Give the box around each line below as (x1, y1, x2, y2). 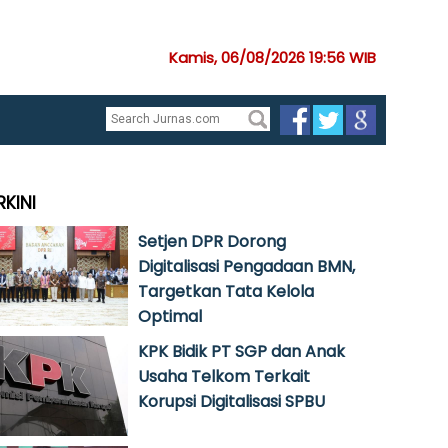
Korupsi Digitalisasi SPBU (138, 390, 325, 413)
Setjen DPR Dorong (138, 230, 286, 253)
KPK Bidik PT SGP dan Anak (138, 340, 345, 363)
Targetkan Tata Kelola (138, 280, 314, 303)
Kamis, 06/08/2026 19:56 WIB (169, 47, 376, 68)
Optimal (138, 305, 202, 328)
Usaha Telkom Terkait (138, 365, 310, 388)
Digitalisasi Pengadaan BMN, (138, 255, 355, 278)
